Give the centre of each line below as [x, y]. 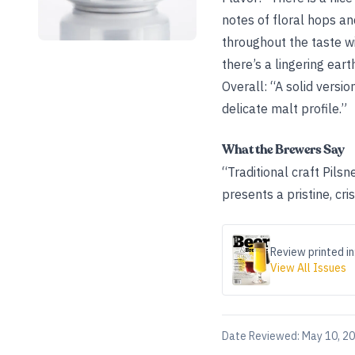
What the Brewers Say [283, 150]
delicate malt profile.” [284, 109]
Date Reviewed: [262, 336]
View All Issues [308, 268]
